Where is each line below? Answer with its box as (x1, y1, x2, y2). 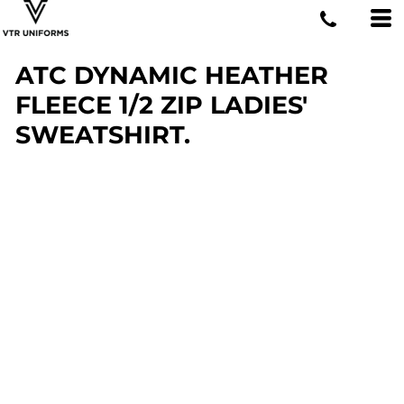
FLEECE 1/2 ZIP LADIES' (15, 90, 308, 120)
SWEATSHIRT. (15, 120, 191, 150)
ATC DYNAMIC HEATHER (15, 60, 329, 90)
